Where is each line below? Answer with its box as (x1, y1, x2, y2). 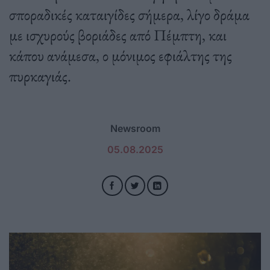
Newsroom (110, 122, 160, 135)
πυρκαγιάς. (9, 66, 71, 86)
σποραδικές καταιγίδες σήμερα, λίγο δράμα (9, 4, 250, 25)
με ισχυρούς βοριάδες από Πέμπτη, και (9, 25, 227, 45)
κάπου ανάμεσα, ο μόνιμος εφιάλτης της (9, 45, 232, 66)
